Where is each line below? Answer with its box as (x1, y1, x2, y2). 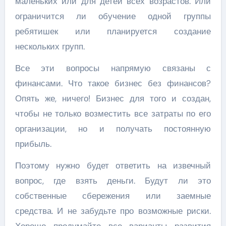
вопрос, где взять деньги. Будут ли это (15, 175, 211, 187)
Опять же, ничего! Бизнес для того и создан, (15, 93, 211, 104)
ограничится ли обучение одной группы (15, 11, 211, 22)
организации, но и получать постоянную (15, 123, 211, 135)
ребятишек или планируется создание (15, 26, 211, 37)
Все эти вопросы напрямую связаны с (15, 63, 211, 74)
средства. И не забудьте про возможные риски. (15, 205, 211, 217)
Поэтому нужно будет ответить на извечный (15, 160, 211, 172)
